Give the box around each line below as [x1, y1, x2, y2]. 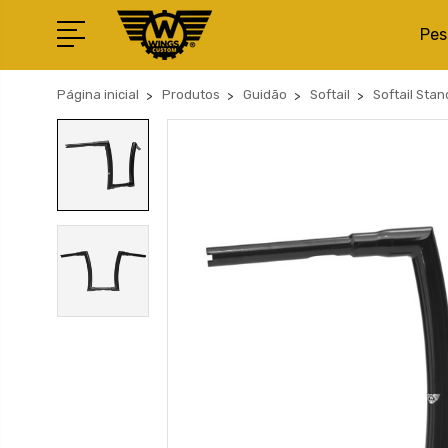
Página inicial [57, 87, 139, 102]
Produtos [162, 87, 220, 102]
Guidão [243, 87, 287, 102]
